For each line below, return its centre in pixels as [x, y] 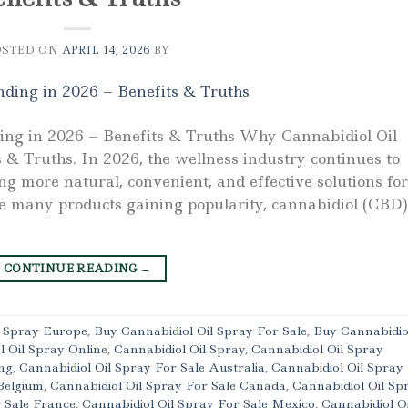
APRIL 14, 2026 [106, 51]
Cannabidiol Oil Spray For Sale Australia [142, 367]
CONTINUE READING [72, 268]
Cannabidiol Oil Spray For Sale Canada [168, 386]
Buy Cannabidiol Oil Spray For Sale [200, 331]
